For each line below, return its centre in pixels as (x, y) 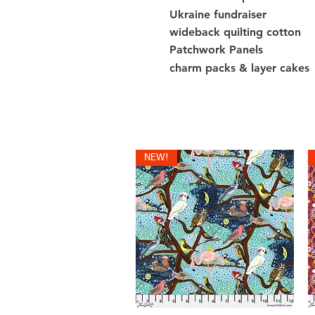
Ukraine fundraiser (218, 14)
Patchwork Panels (216, 50)
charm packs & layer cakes (239, 67)
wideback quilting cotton (235, 32)
